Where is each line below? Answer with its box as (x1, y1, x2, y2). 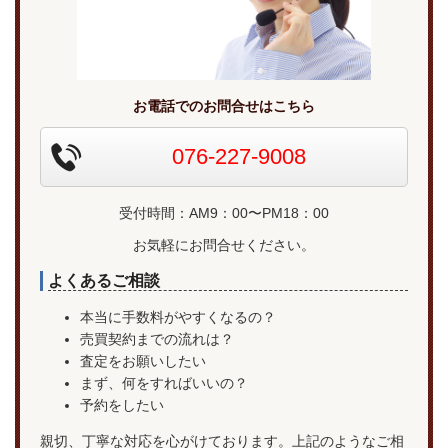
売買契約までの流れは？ (80, 331, 234, 348)
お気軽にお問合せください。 (133, 237, 315, 254)
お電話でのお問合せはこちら (133, 98, 315, 115)
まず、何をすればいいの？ (80, 375, 248, 392)
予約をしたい (80, 397, 164, 414)
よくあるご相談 (48, 272, 160, 290)
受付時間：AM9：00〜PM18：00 (119, 205, 329, 222)
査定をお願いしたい (80, 353, 206, 370)
